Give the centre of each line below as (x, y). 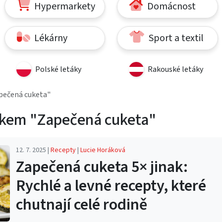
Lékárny (50, 38)
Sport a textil (175, 38)
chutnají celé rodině (81, 204)
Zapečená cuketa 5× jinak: (102, 167)
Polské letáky (58, 69)
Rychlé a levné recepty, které (111, 186)
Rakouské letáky (175, 69)
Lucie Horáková (103, 150)
